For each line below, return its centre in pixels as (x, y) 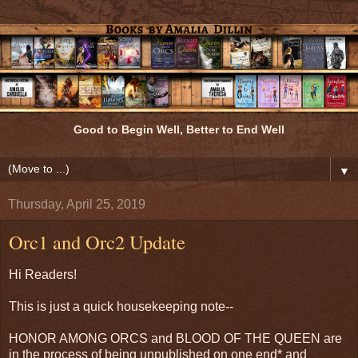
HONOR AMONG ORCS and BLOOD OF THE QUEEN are (175, 339)
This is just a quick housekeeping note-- (121, 307)
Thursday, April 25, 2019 (77, 204)
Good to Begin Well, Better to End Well (179, 130)
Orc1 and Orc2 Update (97, 241)
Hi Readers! (43, 275)
